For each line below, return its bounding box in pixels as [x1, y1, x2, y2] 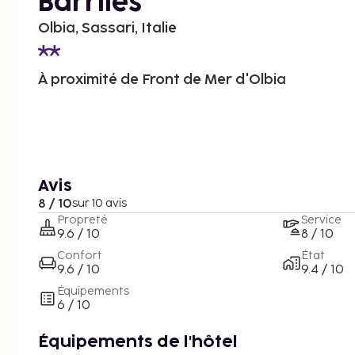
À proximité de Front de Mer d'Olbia [38, 71, 286, 88]
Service [301, 212, 342, 227]
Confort [57, 248, 102, 262]
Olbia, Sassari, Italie [38, 19, 177, 36]
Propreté [57, 212, 108, 227]
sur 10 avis [72, 196, 127, 210]
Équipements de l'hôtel [38, 334, 238, 350]
